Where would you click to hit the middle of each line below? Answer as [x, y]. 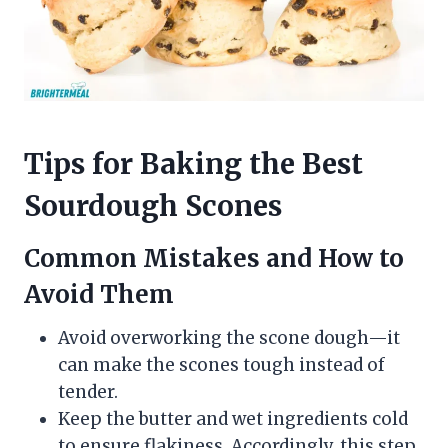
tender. [88, 392]
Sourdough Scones [153, 206]
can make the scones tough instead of [221, 365]
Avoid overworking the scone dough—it [229, 338]
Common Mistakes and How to [214, 259]
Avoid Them [99, 295]
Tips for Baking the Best [193, 164]
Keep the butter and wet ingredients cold [233, 419]
